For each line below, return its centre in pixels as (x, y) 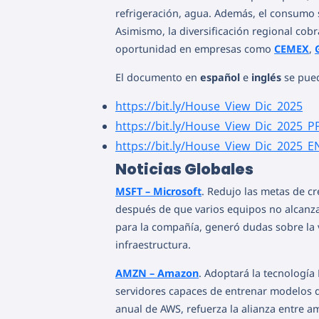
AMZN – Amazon (157, 273)
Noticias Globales (184, 169)
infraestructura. (153, 245)
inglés (268, 77)
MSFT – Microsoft (158, 192)
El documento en (158, 77)
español (221, 77)
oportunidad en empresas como (195, 49)
